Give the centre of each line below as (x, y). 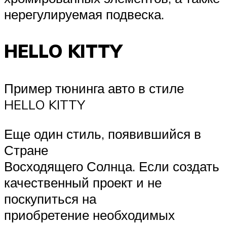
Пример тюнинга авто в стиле (94, 88)
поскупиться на (50, 198)
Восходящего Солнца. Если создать (112, 166)
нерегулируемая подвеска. (84, 14)
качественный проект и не (83, 182)
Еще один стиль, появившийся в (103, 134)
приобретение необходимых (89, 215)
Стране (26, 150)
